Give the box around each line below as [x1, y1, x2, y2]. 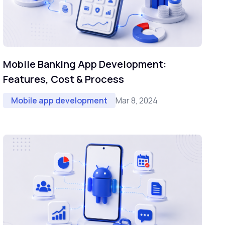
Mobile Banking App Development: [3, 57, 166, 71]
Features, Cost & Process [3, 72, 124, 86]
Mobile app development [11, 95, 107, 106]
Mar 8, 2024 [116, 94, 158, 106]
